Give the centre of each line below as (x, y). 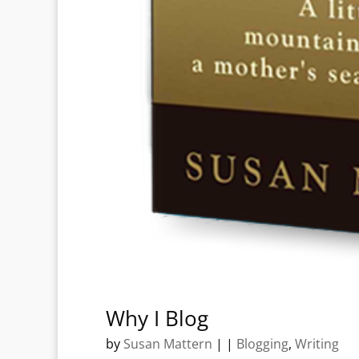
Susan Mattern (168, 343)
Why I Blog (157, 318)
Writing (317, 343)
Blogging (262, 343)
